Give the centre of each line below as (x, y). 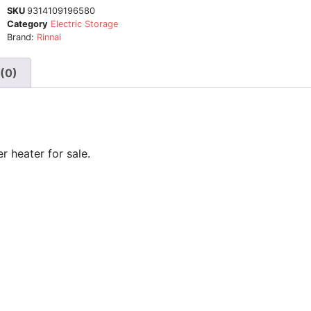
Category (27, 24)
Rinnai (49, 37)
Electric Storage (84, 24)
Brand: (22, 37)
